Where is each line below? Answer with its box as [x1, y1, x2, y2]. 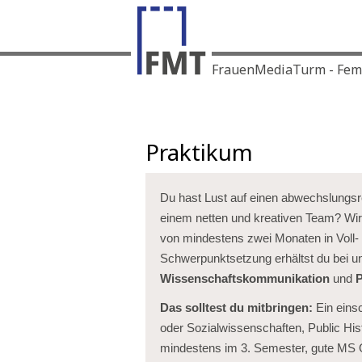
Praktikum [145, 137, 253, 167]
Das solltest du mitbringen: [160, 301, 313, 314]
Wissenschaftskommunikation [160, 272, 330, 285]
